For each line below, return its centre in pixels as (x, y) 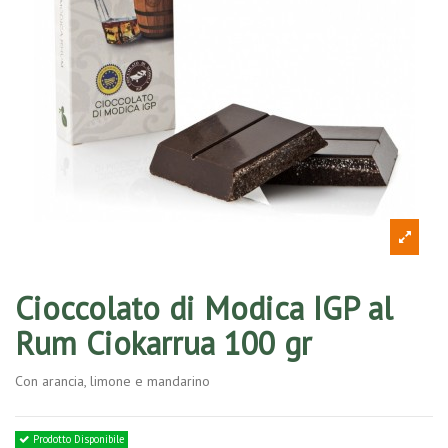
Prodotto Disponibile (77, 438)
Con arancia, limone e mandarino (112, 381)
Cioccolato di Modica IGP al (204, 307)
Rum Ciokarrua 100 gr (163, 342)
